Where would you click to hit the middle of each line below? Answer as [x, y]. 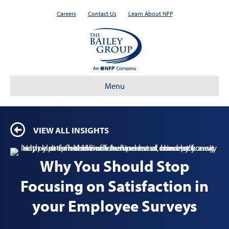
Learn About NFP [150, 14]
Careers [66, 14]
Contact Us [102, 14]
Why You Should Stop [114, 166]
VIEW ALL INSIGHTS [71, 130]
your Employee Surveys [114, 205]
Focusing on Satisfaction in [114, 186]
